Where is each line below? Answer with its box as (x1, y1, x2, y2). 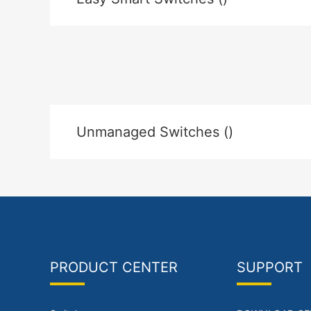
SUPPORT (237, 259, 303, 276)
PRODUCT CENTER (50, 259, 178, 276)
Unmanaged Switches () (76, 124, 233, 140)
